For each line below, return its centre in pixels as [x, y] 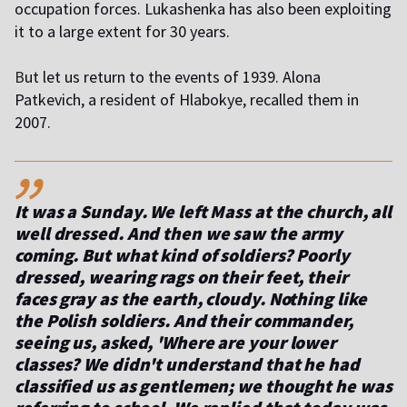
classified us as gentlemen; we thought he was [203, 385]
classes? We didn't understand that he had [187, 363]
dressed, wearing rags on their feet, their [181, 276]
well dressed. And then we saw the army [179, 233]
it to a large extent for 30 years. [122, 31]
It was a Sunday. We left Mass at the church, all [203, 211]
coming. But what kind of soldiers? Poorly [182, 254]
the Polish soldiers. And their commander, [184, 320]
